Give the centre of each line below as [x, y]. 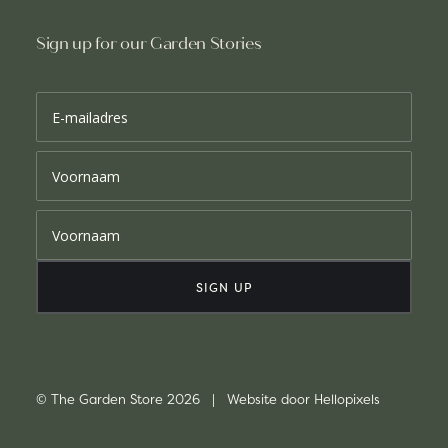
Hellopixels [347, 399]
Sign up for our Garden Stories [149, 43]
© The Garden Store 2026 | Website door [175, 399]
